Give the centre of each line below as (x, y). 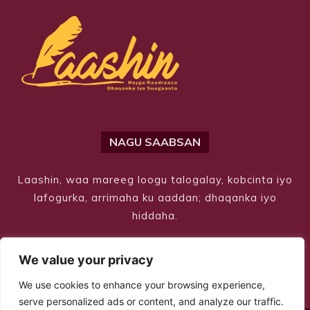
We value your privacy (86, 260)
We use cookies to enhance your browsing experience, (142, 285)
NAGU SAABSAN (155, 142)
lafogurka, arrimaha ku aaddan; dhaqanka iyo (155, 198)
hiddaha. (155, 216)
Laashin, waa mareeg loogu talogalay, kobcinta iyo (155, 180)
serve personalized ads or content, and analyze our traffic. (151, 301)
